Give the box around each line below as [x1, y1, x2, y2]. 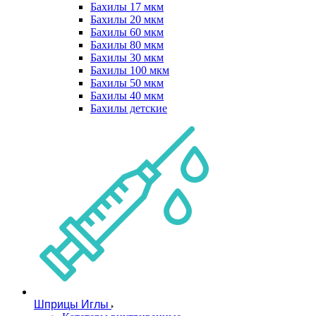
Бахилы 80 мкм [90, 39, 164, 51]
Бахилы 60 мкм [90, 26, 164, 38]
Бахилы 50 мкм [90, 77, 164, 89]
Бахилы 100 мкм [90, 64, 169, 76]
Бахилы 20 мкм [90, 13, 164, 25]
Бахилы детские [90, 102, 167, 114]
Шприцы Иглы [34, 298, 109, 310]
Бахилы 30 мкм [90, 51, 164, 63]
